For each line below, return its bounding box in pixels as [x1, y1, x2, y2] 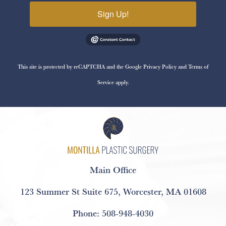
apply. [114, 78, 129, 86]
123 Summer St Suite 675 [20, 184, 118, 198]
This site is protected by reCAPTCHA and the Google [18, 62, 143, 71]
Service [97, 78, 114, 86]
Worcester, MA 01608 [123, 184, 206, 198]
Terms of [188, 62, 208, 71]
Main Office [90, 162, 136, 176]
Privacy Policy [143, 62, 177, 71]
